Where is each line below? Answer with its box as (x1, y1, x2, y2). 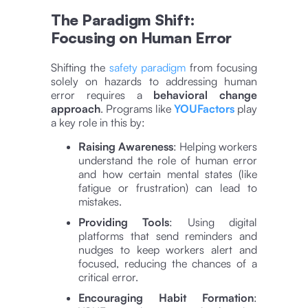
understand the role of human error (78, 153, 257, 167)
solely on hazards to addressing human (51, 74, 257, 88)
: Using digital (169, 214, 258, 229)
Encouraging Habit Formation (78, 290, 254, 305)
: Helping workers (173, 139, 257, 153)
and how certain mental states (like (78, 166, 257, 181)
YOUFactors (174, 101, 234, 115)
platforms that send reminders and (78, 228, 257, 243)
